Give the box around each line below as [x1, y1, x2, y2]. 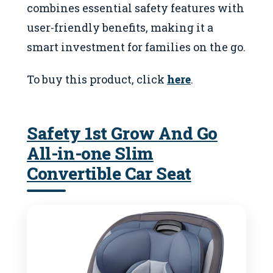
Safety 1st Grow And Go [27, 121, 218, 144]
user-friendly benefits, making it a [27, 19, 213, 35]
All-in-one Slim [27, 141, 154, 164]
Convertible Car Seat [27, 161, 191, 184]
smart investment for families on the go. [27, 39, 246, 54]
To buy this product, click [27, 71, 167, 87]
